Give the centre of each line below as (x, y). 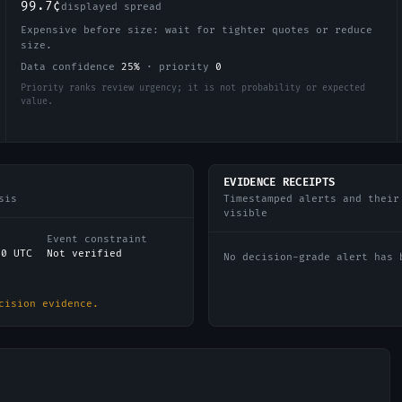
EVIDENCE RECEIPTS (280, 183)
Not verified (84, 253)
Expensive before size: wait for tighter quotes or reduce (196, 30)
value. (36, 101)
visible (245, 213)
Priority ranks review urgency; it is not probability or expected (192, 88)
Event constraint (96, 239)
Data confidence (70, 67)
